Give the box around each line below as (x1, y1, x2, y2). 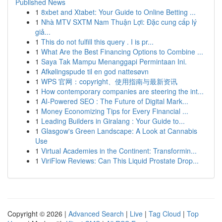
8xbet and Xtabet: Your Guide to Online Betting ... (41, 7, 196, 17)
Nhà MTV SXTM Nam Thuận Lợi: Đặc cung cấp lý (41, 17, 197, 27)
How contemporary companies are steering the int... (41, 86, 204, 96)
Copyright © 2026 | (7, 209, 68, 219)
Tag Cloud (149, 209, 181, 219)
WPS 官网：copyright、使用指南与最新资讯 (41, 76, 177, 86)
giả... (35, 27, 51, 37)
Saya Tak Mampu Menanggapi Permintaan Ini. (41, 56, 187, 66)
